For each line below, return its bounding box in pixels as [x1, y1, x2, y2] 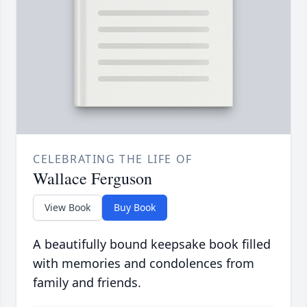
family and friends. [33, 274, 141, 291]
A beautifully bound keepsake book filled [33, 236, 271, 253]
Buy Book [114, 201, 156, 214]
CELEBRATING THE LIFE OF [33, 151, 193, 167]
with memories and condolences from [33, 255, 254, 272]
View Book [45, 201, 90, 214]
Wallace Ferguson [33, 167, 152, 190]
